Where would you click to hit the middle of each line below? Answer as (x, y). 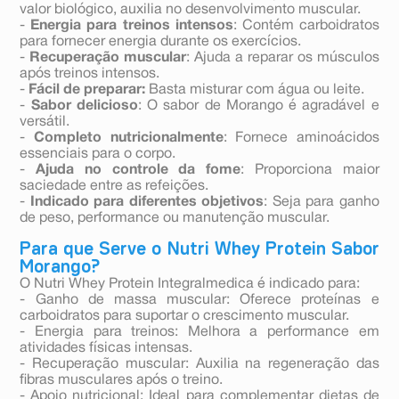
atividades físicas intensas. (106, 349)
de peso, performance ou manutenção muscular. (175, 219)
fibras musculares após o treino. (122, 381)
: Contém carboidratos (306, 26)
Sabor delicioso (84, 106)
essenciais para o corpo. (98, 155)
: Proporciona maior (310, 171)
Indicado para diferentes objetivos (147, 203)
